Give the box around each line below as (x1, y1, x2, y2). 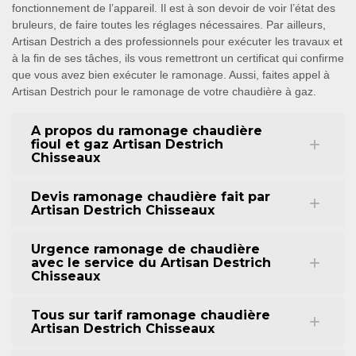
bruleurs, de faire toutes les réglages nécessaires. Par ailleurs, (12, 18, 326, 31)
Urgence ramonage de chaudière (31, 242, 260, 257)
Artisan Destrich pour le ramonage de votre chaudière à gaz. (12, 85, 316, 98)
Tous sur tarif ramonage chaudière (31, 308, 270, 323)
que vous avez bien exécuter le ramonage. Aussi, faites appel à (12, 68, 330, 81)
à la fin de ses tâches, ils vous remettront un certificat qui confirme (12, 52, 344, 64)
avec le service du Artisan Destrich (31, 255, 271, 270)
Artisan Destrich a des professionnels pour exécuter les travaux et (12, 35, 342, 48)
